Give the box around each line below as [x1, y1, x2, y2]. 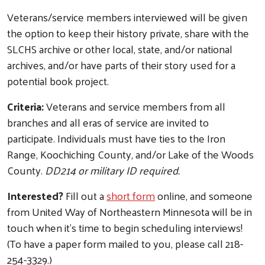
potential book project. [7, 70, 111, 91]
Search [108, 234, 139, 254]
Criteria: [7, 96, 46, 116]
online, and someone [155, 185, 253, 205]
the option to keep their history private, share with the [7, 22, 249, 43]
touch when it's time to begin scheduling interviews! [7, 217, 243, 237]
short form [106, 185, 155, 205]
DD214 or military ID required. [45, 160, 179, 180]
